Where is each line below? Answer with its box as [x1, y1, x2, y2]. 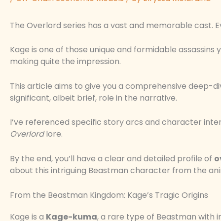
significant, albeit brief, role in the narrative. [10, 92, 177, 104]
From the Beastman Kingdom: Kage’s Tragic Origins [10, 189, 208, 201]
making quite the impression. [10, 56, 121, 68]
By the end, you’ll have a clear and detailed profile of [10, 153, 214, 165]
